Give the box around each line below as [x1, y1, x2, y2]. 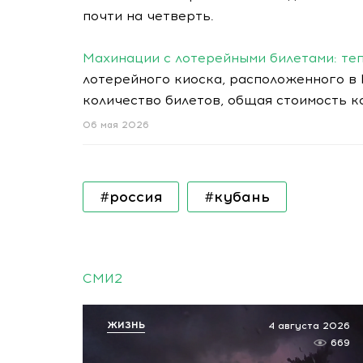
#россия [100, 188, 162, 206]
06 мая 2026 [83, 120, 149, 130]
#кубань [204, 188, 270, 206]
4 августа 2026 [268, 320, 350, 331]
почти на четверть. [83, 8, 214, 23]
